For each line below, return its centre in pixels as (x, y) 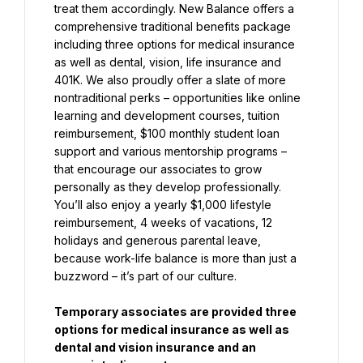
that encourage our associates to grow (158, 169)
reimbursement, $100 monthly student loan (167, 133)
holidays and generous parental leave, (158, 240)
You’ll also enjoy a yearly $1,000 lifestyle (163, 205)
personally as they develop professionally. (168, 187)
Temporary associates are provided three (175, 312)
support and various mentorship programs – (171, 151)
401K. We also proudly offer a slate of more (170, 80)
